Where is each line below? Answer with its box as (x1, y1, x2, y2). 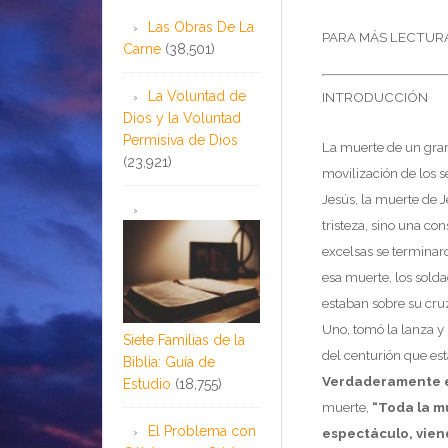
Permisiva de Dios (123, 131, 238, 148)
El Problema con (148, 423, 256, 439)
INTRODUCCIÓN (322, 89, 428, 105)
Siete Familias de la (123, 332, 245, 348)
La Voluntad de (148, 87, 246, 104)
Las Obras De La (148, 18, 254, 35)
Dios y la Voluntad (123, 109, 241, 126)
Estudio (123, 376, 171, 392)
